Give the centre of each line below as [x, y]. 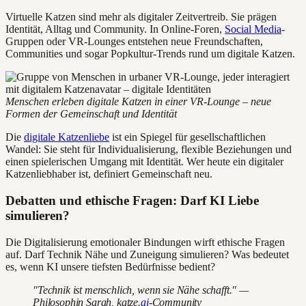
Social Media [253, 29]
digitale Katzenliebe [67, 137]
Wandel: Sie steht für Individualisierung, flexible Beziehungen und [149, 150]
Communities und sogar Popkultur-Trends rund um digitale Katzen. [150, 54]
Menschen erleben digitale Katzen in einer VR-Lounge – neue [138, 102]
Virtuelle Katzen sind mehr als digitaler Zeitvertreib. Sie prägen [141, 17]
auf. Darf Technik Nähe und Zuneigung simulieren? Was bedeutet [147, 254]
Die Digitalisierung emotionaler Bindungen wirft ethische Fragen [145, 242]
